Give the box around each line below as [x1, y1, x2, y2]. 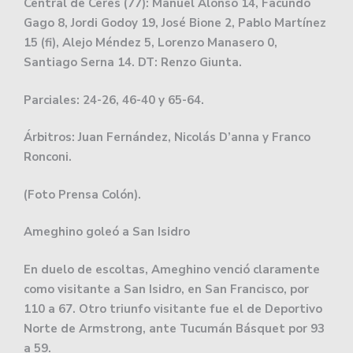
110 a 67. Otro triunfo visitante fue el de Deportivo [24, 300, 322, 317]
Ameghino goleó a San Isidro [24, 224, 190, 240]
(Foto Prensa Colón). [24, 186, 141, 203]
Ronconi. [24, 149, 72, 165]
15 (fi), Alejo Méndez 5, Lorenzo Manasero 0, [24, 35, 277, 51]
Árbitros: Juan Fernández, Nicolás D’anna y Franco [24, 129, 310, 146]
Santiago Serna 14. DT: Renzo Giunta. [24, 54, 242, 71]
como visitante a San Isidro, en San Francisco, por [24, 281, 309, 297]
